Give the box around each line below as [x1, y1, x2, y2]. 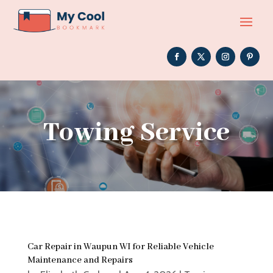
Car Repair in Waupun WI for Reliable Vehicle [27, 241, 214, 253]
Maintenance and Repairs [27, 255, 133, 266]
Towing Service [43, 115, 230, 150]
